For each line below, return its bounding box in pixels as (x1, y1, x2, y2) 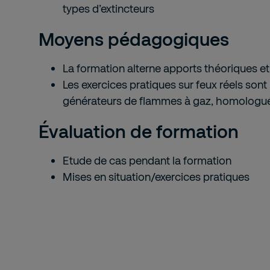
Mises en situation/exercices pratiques (63, 170, 250, 183)
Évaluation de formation (39, 120, 239, 142)
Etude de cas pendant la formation (63, 154, 231, 167)
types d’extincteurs (63, 2, 154, 15)
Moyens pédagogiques (39, 28, 229, 49)
